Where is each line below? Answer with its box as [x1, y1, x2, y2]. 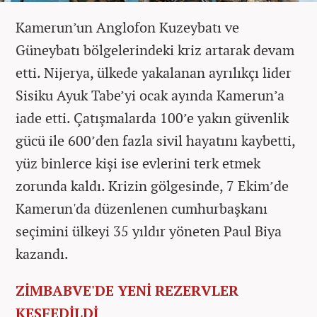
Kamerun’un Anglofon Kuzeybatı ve [16, 17, 239, 37]
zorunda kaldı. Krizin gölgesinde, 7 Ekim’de [16, 175, 289, 195]
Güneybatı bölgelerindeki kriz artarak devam [16, 40, 294, 59]
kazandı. [16, 243, 71, 263]
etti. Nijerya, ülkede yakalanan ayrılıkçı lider [16, 62, 292, 82]
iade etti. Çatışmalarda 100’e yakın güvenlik [16, 108, 289, 127]
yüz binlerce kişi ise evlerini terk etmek [16, 153, 260, 173]
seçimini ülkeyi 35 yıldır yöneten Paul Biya [16, 221, 282, 241]
